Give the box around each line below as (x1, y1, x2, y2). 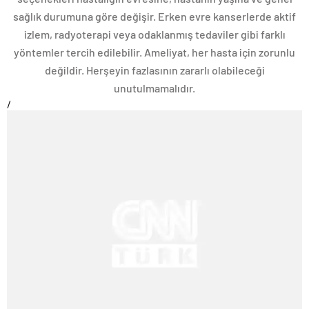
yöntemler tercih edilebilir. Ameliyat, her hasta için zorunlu (14, 45, 295, 59)
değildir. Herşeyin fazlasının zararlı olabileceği (44, 63, 265, 77)
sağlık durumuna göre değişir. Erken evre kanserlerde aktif (13, 9, 296, 23)
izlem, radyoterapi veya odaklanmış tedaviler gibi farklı (23, 27, 286, 41)
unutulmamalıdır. (114, 81, 195, 94)
